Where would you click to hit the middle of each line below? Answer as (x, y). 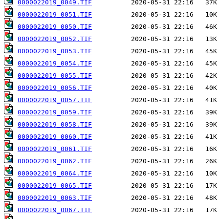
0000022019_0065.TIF (55, 186)
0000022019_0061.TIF (55, 149)
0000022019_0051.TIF (55, 15)
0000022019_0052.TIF (55, 39)
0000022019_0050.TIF (55, 27)
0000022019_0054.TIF (55, 64)
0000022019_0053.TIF (55, 51)
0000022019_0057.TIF (55, 100)
